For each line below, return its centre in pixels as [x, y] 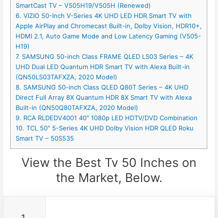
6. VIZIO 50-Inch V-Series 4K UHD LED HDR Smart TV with [104, 16]
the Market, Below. [109, 178]
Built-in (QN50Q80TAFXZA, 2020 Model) [77, 108]
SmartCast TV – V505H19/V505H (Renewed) [83, 6]
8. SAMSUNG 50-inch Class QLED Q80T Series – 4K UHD [102, 87]
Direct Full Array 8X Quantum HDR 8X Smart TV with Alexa [104, 98]
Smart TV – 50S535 [45, 138]
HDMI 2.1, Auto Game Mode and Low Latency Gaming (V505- [109, 36]
